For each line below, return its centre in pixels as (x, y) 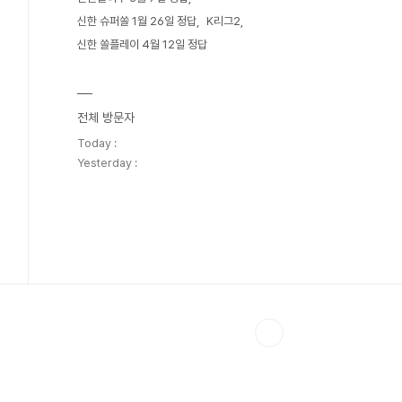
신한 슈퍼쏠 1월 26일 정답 (137, 21)
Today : (97, 143)
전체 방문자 (106, 118)
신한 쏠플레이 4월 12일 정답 (142, 44)
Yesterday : (107, 163)
